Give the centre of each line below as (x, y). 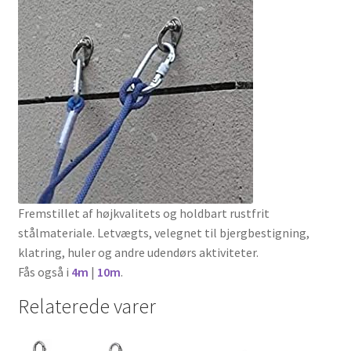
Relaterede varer (87, 306)
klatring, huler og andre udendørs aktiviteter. (138, 252)
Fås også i (44, 271)
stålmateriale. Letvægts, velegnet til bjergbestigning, (163, 232)
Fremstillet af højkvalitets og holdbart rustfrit (143, 213)
